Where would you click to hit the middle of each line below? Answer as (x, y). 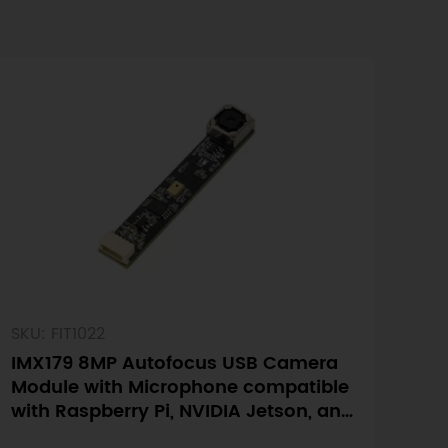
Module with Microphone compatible (180, 388)
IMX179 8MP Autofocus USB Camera (175, 364)
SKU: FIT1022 (58, 334)
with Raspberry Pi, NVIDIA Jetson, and (182, 412)
